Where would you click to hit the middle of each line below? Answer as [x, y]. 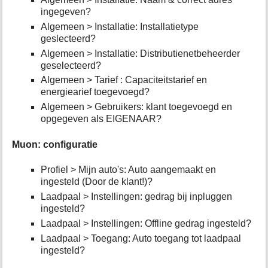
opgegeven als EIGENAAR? [101, 119]
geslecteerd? [68, 38]
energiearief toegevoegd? [95, 92]
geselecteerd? [71, 65]
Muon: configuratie [55, 144]
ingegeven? [66, 12]
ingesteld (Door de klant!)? [97, 182]
